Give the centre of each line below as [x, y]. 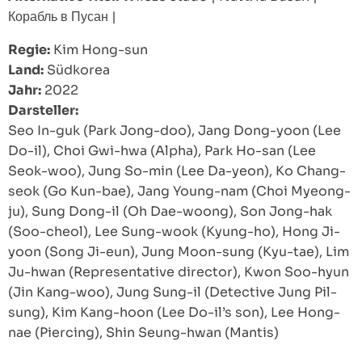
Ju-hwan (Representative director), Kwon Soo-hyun [179, 272]
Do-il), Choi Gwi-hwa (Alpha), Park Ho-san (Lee [162, 151]
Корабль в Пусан [58, 17]
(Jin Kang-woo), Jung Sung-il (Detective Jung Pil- [173, 293]
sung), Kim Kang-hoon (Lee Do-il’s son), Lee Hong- [174, 313]
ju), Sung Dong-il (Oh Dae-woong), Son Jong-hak [170, 212]
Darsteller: [43, 111]
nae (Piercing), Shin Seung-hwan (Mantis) [143, 333]
